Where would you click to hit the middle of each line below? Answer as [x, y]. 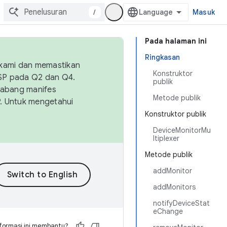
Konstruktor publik [176, 114]
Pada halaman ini [176, 41]
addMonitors [174, 187]
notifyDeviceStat [181, 203]
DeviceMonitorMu [182, 130]
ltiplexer [166, 138]
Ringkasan [162, 57]
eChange [168, 211]
